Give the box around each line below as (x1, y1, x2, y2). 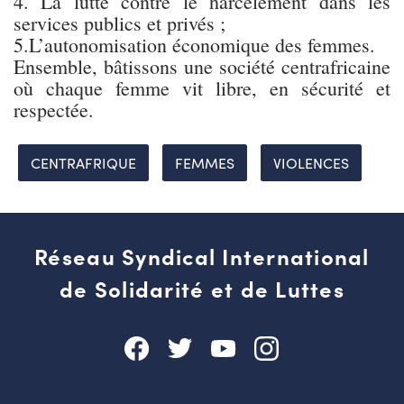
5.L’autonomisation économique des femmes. (14, 31, 375, 58)
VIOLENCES (273, 152, 349, 172)
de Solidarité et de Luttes (60, 272, 344, 303)
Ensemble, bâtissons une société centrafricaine (14, 52, 390, 79)
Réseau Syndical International (34, 240, 370, 271)
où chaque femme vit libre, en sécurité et (14, 74, 390, 101)
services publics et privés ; (14, 9, 225, 36)
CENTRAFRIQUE (31, 152, 136, 172)
